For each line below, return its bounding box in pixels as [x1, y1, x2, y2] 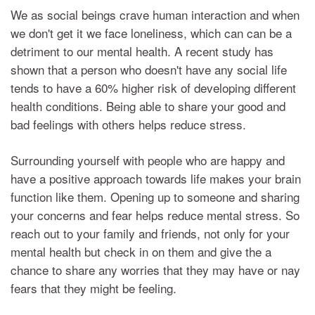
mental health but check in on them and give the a [11, 242, 271, 260]
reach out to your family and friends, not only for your [11, 224, 290, 242]
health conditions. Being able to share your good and [11, 96, 285, 115]
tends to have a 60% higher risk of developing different [11, 78, 296, 96]
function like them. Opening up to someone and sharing [11, 187, 300, 205]
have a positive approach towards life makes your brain [11, 169, 301, 187]
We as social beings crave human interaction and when [11, 5, 300, 23]
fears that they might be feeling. [11, 278, 180, 297]
